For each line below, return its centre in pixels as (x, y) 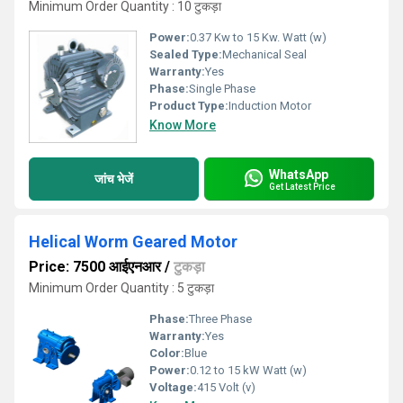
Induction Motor (270, 106)
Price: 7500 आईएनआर (95, 267)
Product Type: (189, 106)
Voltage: (173, 387)
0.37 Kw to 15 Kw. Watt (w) (258, 37)
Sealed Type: (186, 54)
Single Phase (222, 89)
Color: (167, 353)
